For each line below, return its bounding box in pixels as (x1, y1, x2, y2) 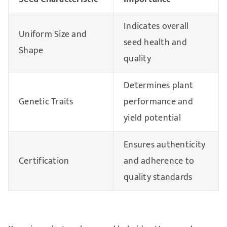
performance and (123, 94, 194, 109)
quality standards (123, 169, 193, 185)
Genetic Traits (18, 94, 73, 109)
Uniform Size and (18, 26, 87, 42)
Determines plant (123, 78, 194, 93)
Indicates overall (123, 18, 189, 34)
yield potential (123, 110, 181, 126)
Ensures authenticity (123, 137, 206, 153)
